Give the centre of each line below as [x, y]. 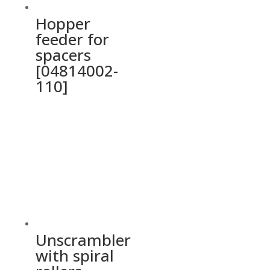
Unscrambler [83, 240]
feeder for [72, 39]
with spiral [74, 255]
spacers [63, 55]
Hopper [63, 24]
